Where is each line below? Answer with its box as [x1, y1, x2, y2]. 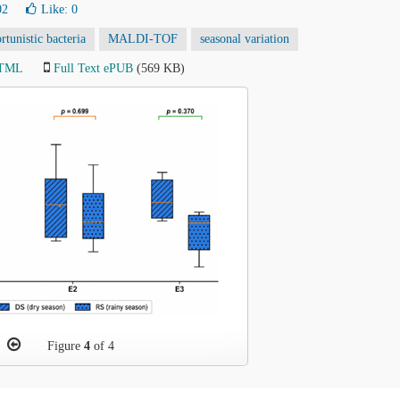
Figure [46, 339, 84, 353]
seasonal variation [200, 32, 289, 46]
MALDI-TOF [108, 32, 178, 46]
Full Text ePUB [54, 62, 133, 75]
